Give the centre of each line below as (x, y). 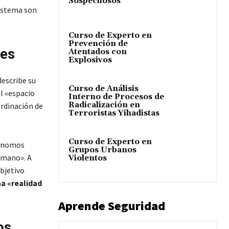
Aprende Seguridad (112, 205)
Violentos (88, 158)
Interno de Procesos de (116, 97)
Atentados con (98, 52)
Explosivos (90, 60)
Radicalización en (104, 105)
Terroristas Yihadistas (114, 113)
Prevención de (98, 44)
